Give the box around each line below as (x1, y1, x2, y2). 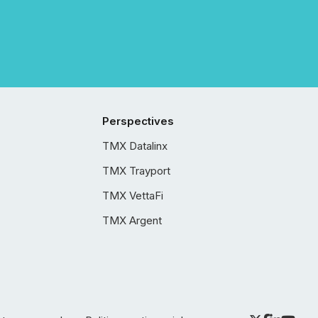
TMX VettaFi (102, 189, 163, 202)
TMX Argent (102, 214, 162, 227)
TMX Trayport (102, 164, 170, 177)
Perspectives (102, 114, 174, 128)
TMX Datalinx (102, 139, 168, 153)
